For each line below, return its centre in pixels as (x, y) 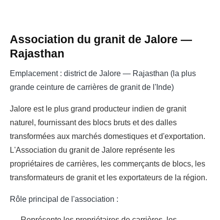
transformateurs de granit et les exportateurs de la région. (109, 177)
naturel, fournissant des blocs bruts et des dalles (93, 122)
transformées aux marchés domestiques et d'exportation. (108, 136)
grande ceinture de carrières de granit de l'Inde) (92, 87)
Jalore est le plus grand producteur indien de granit (98, 109)
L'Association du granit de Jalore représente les (92, 150)
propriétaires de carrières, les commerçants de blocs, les (108, 164)
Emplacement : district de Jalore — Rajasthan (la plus (103, 73)
